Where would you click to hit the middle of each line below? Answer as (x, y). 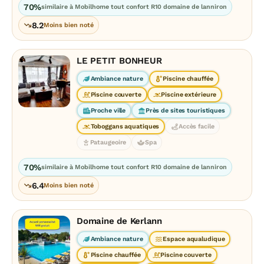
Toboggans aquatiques (125, 126)
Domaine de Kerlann (119, 221)
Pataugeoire (108, 142)
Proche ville (108, 110)
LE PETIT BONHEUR (119, 61)
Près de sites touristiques (185, 110)
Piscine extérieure (189, 95)
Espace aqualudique (194, 239)
